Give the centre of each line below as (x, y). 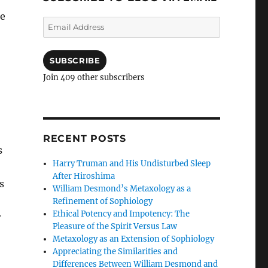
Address (58, 35)
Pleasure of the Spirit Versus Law (115, 226)
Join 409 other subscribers (94, 77)
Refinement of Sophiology (103, 201)
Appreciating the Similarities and (115, 251)
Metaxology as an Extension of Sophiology (134, 239)
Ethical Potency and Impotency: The (121, 214)
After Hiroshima (84, 176)
